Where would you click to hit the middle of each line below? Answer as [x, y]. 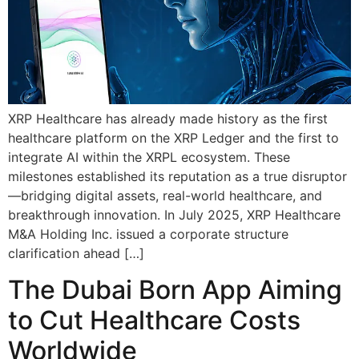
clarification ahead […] [76, 254]
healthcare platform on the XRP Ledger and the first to [173, 138]
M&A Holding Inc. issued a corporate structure [148, 234]
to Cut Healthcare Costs [154, 320]
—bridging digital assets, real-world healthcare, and [165, 196]
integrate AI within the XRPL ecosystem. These [149, 157]
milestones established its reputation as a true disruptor [177, 177]
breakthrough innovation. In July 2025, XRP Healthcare [174, 215]
